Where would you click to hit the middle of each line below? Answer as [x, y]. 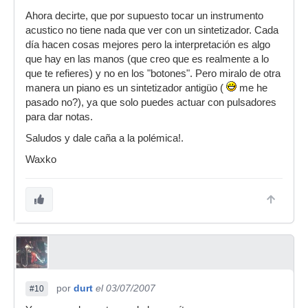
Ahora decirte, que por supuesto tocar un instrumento [144, 16]
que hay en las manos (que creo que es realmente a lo [147, 59]
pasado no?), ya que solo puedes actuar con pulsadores [151, 102]
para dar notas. [59, 117]
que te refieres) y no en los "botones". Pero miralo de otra [153, 74]
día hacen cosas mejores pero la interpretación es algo [148, 45]
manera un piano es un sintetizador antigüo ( [126, 88]
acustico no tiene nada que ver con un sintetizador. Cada [152, 30]
